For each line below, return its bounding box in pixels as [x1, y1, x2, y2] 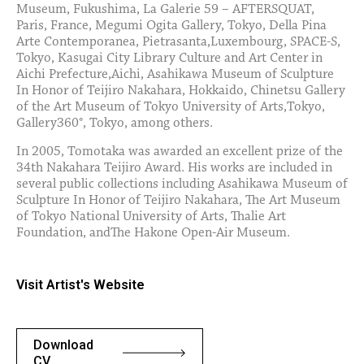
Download [33, 337, 93, 353]
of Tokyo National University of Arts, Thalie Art [16, 207, 286, 225]
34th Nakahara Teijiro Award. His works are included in [16, 158, 332, 176]
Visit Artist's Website [16, 277, 145, 293]
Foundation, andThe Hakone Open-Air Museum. [16, 223, 290, 241]
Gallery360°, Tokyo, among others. [16, 115, 213, 132]
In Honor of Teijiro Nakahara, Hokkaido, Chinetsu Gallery [16, 82, 345, 100]
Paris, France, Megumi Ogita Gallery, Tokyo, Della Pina [16, 17, 327, 35]
